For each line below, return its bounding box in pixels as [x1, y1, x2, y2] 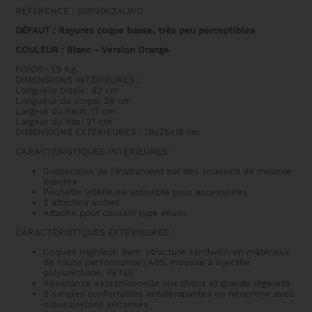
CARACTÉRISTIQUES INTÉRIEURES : [15, 146, 173, 157]
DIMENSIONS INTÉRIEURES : [15, 75, 141, 86]
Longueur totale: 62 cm [15, 85, 119, 96]
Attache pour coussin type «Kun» [43, 208, 187, 219]
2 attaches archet [43, 197, 120, 208]
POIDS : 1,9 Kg [15, 64, 77, 75]
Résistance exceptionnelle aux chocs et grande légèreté [43, 278, 291, 289]
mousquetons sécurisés [43, 299, 149, 310]
